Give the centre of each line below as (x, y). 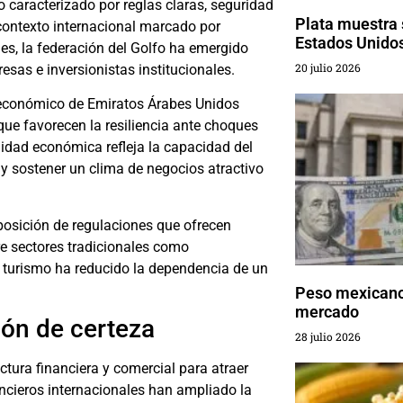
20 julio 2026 (327, 68)
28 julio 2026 (327, 337)
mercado (327, 312)
